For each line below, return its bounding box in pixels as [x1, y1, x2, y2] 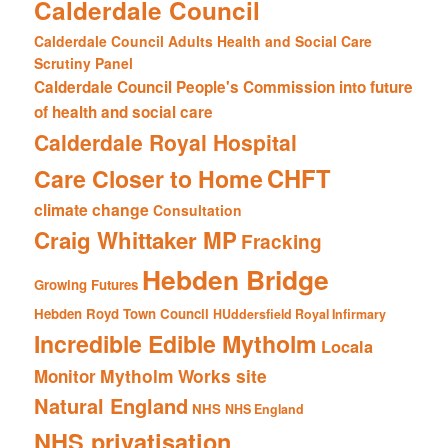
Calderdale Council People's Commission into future [34, 76, 414, 99]
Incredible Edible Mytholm [34, 327, 318, 361]
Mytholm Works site [100, 363, 268, 389]
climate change [34, 198, 150, 222]
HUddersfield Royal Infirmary [213, 305, 387, 324]
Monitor [34, 364, 97, 389]
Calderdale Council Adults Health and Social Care [34, 31, 373, 52]
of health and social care [34, 101, 214, 124]
